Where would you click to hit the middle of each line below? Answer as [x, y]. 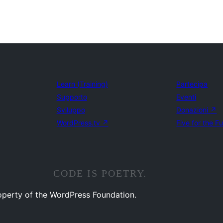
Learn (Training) [82, 84]
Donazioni [193, 110]
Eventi [186, 97]
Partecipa [192, 84]
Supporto [72, 97]
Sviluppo [71, 110]
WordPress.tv [79, 123]
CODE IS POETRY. [100, 173]
